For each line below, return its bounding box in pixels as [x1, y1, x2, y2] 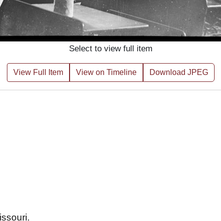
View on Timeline [75, 68, 137, 76]
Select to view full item [69, 44, 152, 53]
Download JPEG [149, 68, 208, 76]
